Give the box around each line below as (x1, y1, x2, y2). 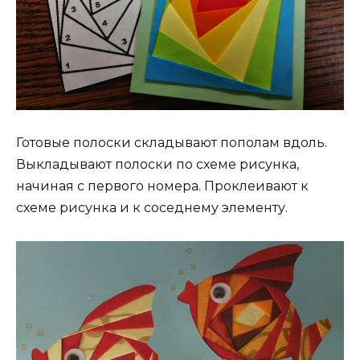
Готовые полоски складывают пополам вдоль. (16, 135, 327, 151)
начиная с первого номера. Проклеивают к (16, 178, 309, 194)
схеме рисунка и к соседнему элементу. (16, 200, 288, 216)
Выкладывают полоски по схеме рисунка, (16, 157, 299, 173)
